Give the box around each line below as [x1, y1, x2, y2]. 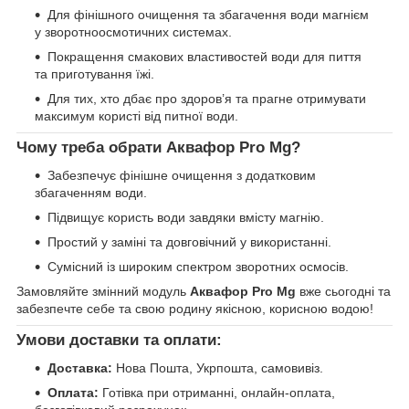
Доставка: [47, 360, 112, 375]
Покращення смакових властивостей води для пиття [47, 49, 362, 65]
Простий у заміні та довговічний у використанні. [47, 234, 331, 249]
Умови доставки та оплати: [16, 330, 222, 349]
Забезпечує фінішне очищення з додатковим [47, 167, 316, 183]
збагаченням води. [35, 184, 147, 200]
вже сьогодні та [296, 283, 391, 299]
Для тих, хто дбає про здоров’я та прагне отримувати [47, 91, 366, 107]
